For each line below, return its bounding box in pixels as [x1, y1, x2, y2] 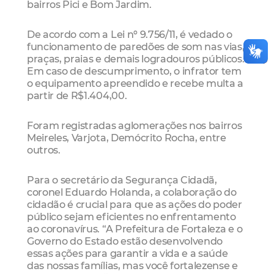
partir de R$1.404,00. [27, 89, 127, 102]
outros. [27, 144, 61, 157]
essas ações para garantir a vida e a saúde [27, 247, 228, 260]
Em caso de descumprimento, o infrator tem [27, 64, 242, 77]
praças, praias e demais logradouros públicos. [27, 52, 245, 65]
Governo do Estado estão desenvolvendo [27, 235, 223, 248]
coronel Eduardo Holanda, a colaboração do [27, 186, 237, 199]
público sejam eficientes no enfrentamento [27, 210, 236, 223]
